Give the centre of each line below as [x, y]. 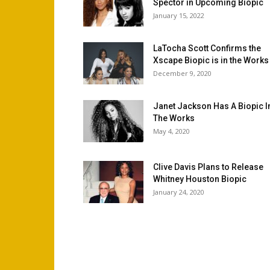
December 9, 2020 [182, 73]
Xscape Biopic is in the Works [211, 60]
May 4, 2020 [171, 131]
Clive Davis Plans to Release [208, 167]
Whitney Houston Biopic [200, 179]
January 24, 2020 [179, 192]
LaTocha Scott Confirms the [207, 48]
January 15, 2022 [179, 15]
